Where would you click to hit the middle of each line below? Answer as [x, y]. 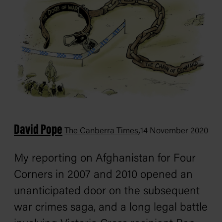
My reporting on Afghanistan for [94, 159]
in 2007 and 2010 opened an [123, 175]
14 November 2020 [174, 132]
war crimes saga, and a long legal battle [111, 208]
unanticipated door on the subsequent [107, 192]
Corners [33, 175]
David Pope [38, 131]
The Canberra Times [101, 132]
